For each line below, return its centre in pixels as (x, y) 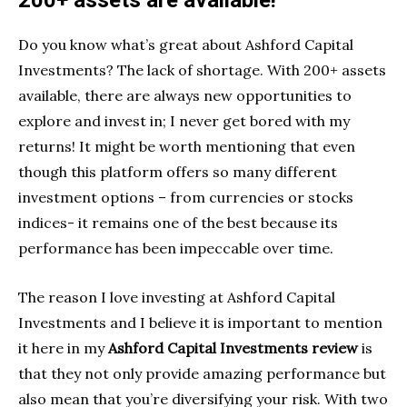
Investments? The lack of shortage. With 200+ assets (202, 70)
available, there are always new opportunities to (185, 96)
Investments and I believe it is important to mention (200, 323)
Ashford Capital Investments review (233, 348)
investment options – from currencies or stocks (186, 198)
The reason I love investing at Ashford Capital (177, 298)
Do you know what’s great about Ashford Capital (186, 45)
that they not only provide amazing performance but (202, 374)
